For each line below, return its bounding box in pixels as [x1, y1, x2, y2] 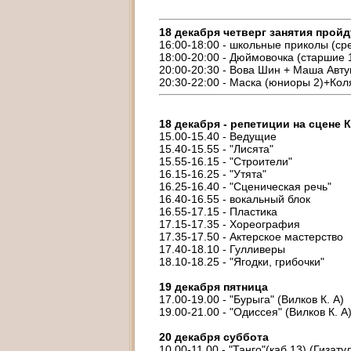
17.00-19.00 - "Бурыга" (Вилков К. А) [159, 293, 344, 306]
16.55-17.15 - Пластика [159, 205, 277, 218]
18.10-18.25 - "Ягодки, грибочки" [159, 255, 324, 268]
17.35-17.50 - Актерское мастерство [159, 230, 343, 243]
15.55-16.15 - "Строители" [159, 155, 292, 168]
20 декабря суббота [159, 331, 269, 343]
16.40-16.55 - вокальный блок [159, 193, 310, 205]
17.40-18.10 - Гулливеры [159, 243, 285, 255]
